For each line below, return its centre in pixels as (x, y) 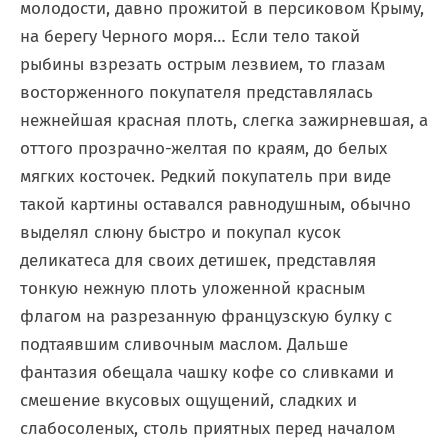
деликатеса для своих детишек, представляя (198, 260)
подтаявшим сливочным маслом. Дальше (184, 344)
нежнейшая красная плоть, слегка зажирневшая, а (224, 120)
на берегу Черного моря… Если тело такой (190, 36)
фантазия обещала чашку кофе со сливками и (207, 372)
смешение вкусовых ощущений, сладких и (188, 400)
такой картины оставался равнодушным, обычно (215, 204)
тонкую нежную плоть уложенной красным (192, 288)
